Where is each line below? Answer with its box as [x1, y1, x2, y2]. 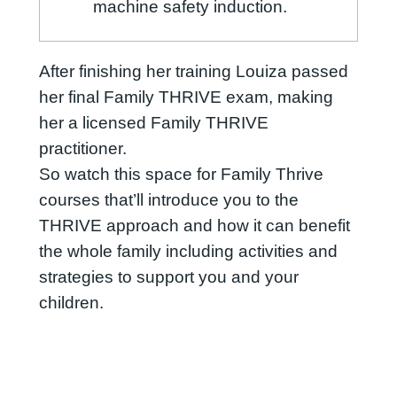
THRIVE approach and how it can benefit [38, 216, 350, 236]
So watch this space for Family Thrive [38, 165, 323, 184]
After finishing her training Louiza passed [38, 62, 348, 82]
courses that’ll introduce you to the [38, 191, 299, 210]
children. [38, 293, 104, 313]
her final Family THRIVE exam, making [38, 88, 333, 107]
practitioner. [38, 139, 127, 159]
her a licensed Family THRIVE [38, 113, 269, 133]
